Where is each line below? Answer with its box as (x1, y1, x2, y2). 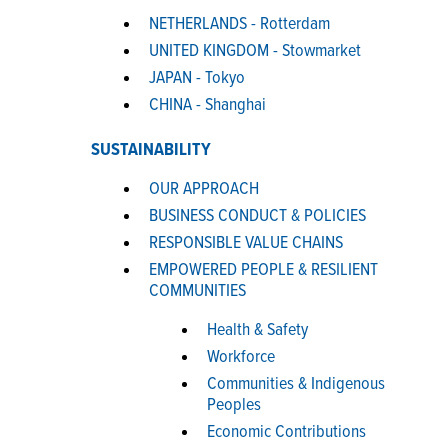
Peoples (207, 394, 261, 417)
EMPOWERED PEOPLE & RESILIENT (149, 259, 378, 282)
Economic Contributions (207, 421, 366, 444)
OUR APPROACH (149, 178, 259, 201)
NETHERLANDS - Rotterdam (149, 13, 330, 36)
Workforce (207, 346, 275, 369)
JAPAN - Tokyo (149, 67, 245, 90)
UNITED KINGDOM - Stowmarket (149, 40, 361, 63)
